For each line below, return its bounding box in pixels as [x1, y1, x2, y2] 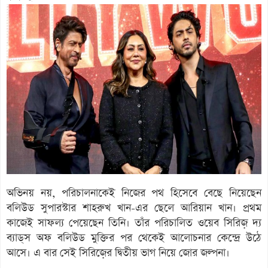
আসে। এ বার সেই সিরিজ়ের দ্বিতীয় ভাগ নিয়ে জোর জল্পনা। [7, 245, 230, 260]
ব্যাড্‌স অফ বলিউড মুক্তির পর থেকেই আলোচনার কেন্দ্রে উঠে [7, 230, 261, 245]
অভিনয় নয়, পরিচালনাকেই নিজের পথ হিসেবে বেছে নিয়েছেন [7, 185, 261, 200]
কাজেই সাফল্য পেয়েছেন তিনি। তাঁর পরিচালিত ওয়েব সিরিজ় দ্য [7, 215, 261, 230]
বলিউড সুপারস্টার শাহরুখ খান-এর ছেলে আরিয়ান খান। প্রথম [7, 200, 261, 215]
